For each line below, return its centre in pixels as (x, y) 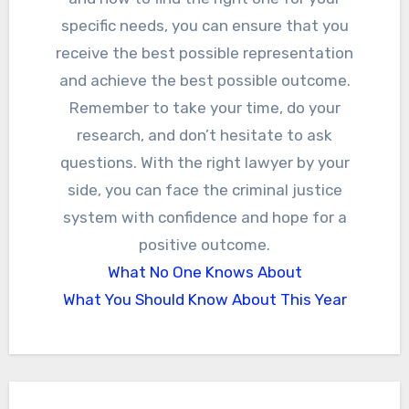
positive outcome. (204, 244)
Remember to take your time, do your (204, 107)
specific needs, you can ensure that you (204, 25)
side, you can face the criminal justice (204, 189)
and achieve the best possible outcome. (204, 80)
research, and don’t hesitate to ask (204, 135)
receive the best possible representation (204, 52)
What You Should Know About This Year (204, 299)
